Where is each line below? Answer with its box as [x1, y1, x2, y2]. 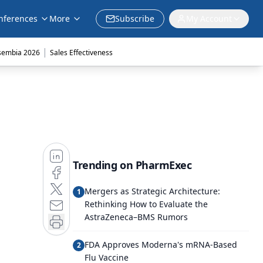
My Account [186, 13, 232, 24]
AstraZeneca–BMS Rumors [85, 211, 188, 222]
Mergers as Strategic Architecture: [85, 186, 220, 197]
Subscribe [115, 13, 154, 24]
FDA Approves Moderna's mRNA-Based [85, 239, 237, 250]
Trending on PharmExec [73, 158, 192, 172]
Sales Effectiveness [49, 48, 113, 58]
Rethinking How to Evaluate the [85, 198, 208, 210]
